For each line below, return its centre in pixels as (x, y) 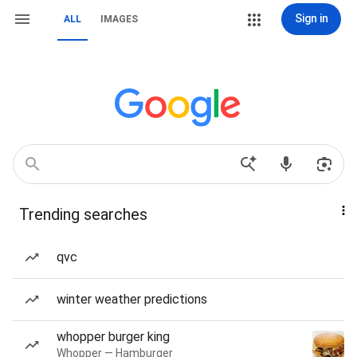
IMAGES (119, 19)
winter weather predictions (132, 299)
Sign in (311, 18)
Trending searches (83, 214)
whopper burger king (113, 337)
